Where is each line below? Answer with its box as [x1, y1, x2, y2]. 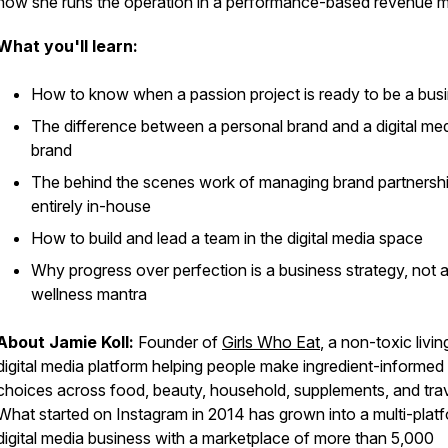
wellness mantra [31, 284, 147, 304]
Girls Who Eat [222, 332, 320, 352]
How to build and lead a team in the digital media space [31, 228, 423, 248]
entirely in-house [31, 196, 151, 216]
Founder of [134, 332, 222, 352]
